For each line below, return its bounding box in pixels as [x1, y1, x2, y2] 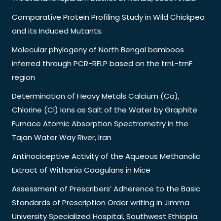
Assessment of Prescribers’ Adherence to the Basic [12, 183, 200, 194]
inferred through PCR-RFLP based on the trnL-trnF [12, 58, 192, 69]
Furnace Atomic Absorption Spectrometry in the [12, 118, 188, 129]
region [12, 72, 35, 82]
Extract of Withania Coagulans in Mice [12, 164, 150, 175]
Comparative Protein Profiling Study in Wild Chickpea [12, 11, 205, 22]
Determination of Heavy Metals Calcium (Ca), [12, 90, 180, 101]
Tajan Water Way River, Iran [12, 132, 111, 143]
